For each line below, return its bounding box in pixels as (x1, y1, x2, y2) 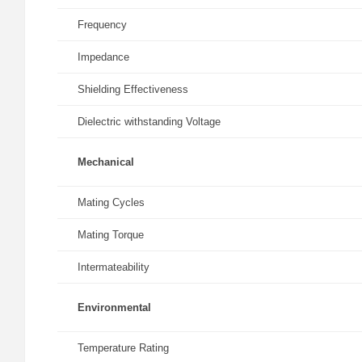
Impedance (78, 51, 129, 63)
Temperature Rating (78, 342, 169, 354)
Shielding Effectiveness (78, 83, 188, 95)
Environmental (78, 301, 151, 314)
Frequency (78, 19, 127, 31)
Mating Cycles (78, 196, 145, 208)
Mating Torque (78, 229, 144, 241)
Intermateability (78, 261, 149, 273)
